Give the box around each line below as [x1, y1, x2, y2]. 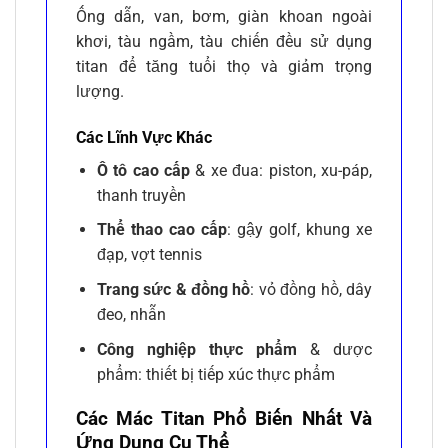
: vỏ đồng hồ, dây [250, 280, 373, 300]
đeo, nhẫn [96, 305, 166, 325]
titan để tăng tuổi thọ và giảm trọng [76, 57, 372, 77]
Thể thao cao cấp [96, 220, 227, 240]
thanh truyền [96, 185, 186, 205]
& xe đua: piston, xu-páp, [190, 160, 373, 180]
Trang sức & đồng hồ [96, 280, 251, 300]
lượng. [76, 82, 124, 102]
